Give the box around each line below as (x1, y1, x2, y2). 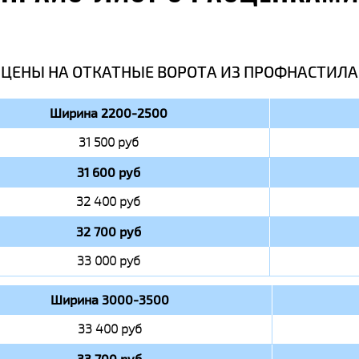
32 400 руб (76, 193, 140, 210)
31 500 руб (78, 134, 139, 151)
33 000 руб (76, 252, 140, 269)
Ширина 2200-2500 (49, 104, 167, 122)
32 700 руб (75, 223, 141, 240)
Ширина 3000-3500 (50, 291, 169, 309)
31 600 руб (76, 163, 140, 181)
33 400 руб (77, 321, 142, 337)
